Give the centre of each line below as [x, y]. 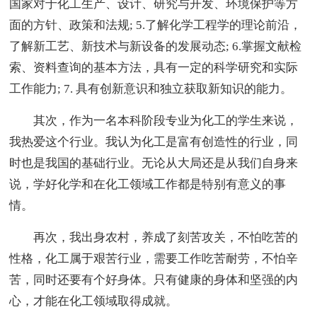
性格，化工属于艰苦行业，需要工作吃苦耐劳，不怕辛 [154, 258]
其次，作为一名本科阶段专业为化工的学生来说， [166, 120]
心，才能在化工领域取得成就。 [94, 301]
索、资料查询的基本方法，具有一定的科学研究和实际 [154, 67]
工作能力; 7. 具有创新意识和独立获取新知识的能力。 [151, 88]
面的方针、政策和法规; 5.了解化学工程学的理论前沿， [156, 25]
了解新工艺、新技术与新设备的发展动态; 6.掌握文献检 [156, 46]
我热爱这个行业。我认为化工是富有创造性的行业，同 [154, 142]
